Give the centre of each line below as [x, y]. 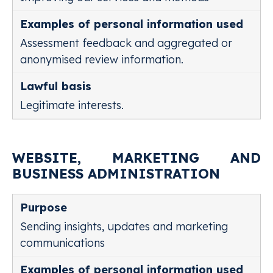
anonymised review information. [102, 59]
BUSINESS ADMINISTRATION [116, 174]
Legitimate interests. [72, 105]
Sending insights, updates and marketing [124, 226]
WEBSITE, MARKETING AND [136, 158]
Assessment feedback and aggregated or [126, 43]
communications [62, 243]
